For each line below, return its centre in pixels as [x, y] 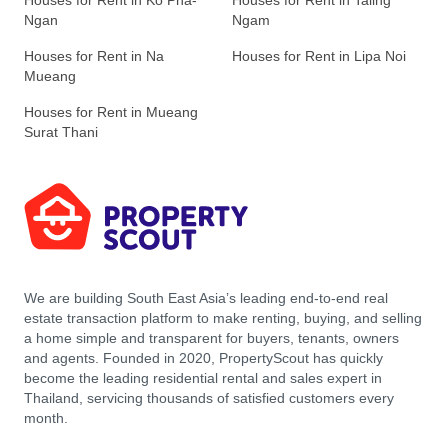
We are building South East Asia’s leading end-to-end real [206, 298]
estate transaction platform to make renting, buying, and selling [223, 318]
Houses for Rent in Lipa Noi [319, 56]
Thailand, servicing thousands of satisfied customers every [209, 398]
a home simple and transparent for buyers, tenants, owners [211, 338]
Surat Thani [61, 132]
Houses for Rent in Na [94, 56]
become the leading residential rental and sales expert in [203, 378]
